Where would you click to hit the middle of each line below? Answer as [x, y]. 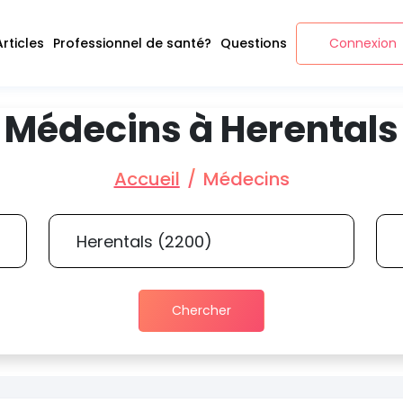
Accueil [147, 179]
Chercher [201, 310]
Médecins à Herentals [201, 130]
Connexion [363, 43]
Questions [253, 43]
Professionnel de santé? [132, 43]
